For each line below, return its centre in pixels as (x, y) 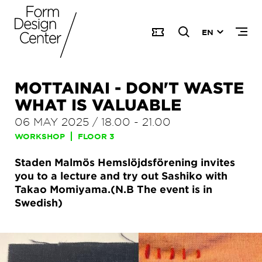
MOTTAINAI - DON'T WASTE (129, 87)
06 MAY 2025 (52, 121)
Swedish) (39, 203)
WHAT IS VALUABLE (98, 104)
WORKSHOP (40, 136)
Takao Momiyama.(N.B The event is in (113, 189)
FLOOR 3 (96, 136)
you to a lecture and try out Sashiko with (121, 176)
